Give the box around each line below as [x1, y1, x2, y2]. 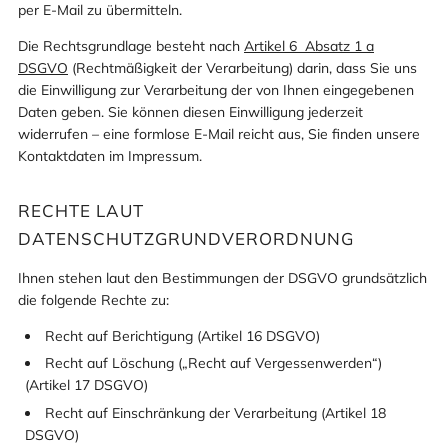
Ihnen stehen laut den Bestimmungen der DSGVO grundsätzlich [18, 268, 427, 287]
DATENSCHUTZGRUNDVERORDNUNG [18, 227, 354, 249]
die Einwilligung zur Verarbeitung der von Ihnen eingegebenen [18, 80, 414, 99]
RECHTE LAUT [18, 199, 144, 221]
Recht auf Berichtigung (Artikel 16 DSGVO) [45, 326, 320, 345]
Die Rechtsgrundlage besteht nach [18, 36, 244, 55]
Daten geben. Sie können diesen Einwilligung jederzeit [18, 102, 363, 121]
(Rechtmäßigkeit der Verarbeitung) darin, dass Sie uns [68, 58, 417, 77]
